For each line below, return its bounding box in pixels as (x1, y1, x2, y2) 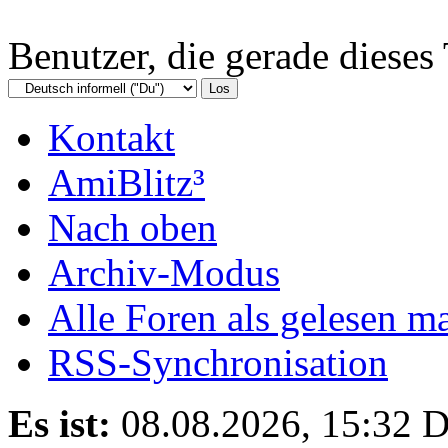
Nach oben (48, 205, 217, 249)
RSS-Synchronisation (48, 340, 388, 384)
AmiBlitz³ (48, 160, 205, 204)
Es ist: (8, 401, 111, 445)
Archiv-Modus (48, 250, 280, 294)
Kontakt (48, 115, 175, 159)
